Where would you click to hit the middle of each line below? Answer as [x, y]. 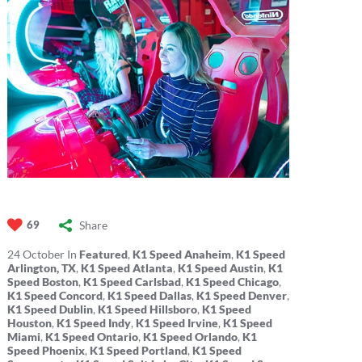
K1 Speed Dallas [149, 295]
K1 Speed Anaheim [181, 254]
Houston [29, 322]
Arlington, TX [41, 267]
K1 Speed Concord [55, 295]
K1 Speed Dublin [50, 309]
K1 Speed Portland [138, 350]
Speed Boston [42, 281]
